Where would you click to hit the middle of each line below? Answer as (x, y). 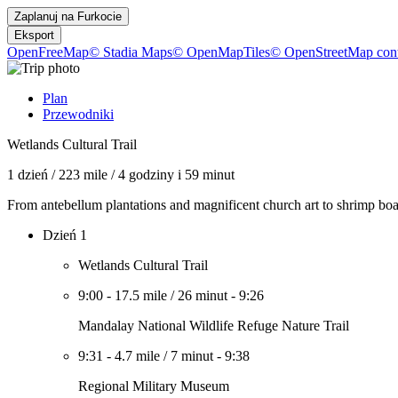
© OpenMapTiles (221, 52)
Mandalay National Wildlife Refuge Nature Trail (214, 326)
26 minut (203, 295)
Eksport (34, 35)
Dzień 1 (65, 235)
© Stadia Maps (131, 52)
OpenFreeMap (48, 52)
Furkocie (99, 16)
